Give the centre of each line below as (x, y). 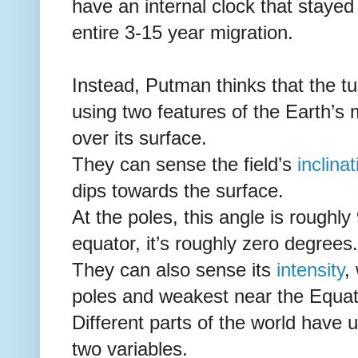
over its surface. (139, 138)
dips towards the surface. (178, 191)
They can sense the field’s (185, 164)
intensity (310, 270)
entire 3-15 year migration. (183, 32)
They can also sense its (174, 270)
